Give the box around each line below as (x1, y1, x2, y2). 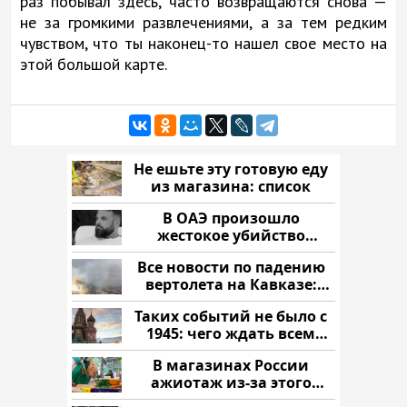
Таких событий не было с (134, 305, 327, 326)
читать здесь (180, 291, 282, 312)
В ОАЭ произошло (162, 207, 300, 228)
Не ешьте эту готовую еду (134, 158, 328, 179)
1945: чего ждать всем (146, 323, 315, 343)
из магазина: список (151, 175, 311, 196)
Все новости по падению (136, 256, 325, 277)
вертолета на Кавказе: (144, 273, 317, 294)
